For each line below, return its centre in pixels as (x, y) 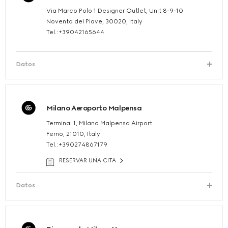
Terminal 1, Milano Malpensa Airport (99, 123)
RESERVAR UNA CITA (88, 161)
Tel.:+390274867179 (77, 145)
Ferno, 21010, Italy (73, 134)
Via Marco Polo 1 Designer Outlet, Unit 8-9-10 (115, 11)
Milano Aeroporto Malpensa (94, 108)
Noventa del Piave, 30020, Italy (94, 22)
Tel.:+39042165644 (75, 32)
